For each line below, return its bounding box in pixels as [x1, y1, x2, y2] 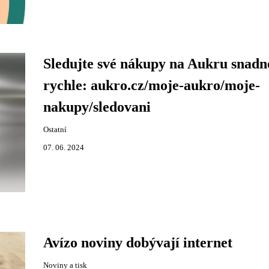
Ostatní [43, 125, 67, 134]
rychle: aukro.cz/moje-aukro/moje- [43, 77, 260, 93]
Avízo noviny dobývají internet [43, 235, 232, 250]
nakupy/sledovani [43, 99, 151, 115]
